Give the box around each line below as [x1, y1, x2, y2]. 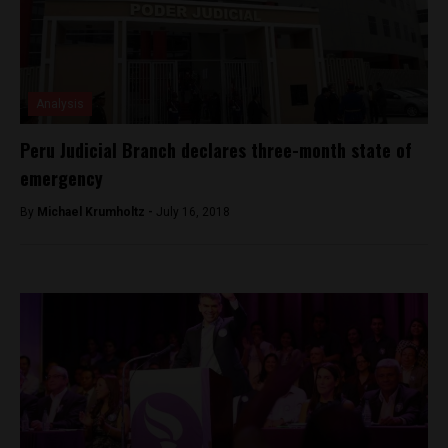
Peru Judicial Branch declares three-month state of [20, 136, 412, 163]
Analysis [36, 96, 84, 111]
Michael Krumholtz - [37, 204, 156, 219]
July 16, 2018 [156, 204, 230, 219]
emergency [20, 164, 103, 191]
